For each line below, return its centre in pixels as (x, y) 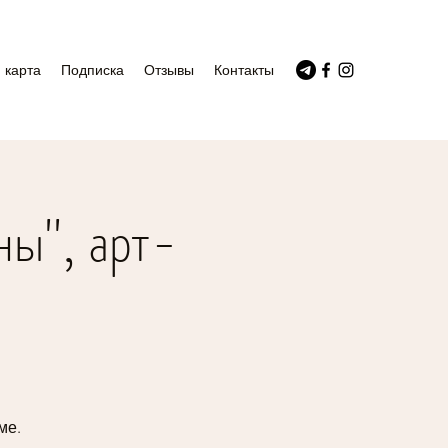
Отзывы (169, 70)
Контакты (244, 70)
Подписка (92, 70)
